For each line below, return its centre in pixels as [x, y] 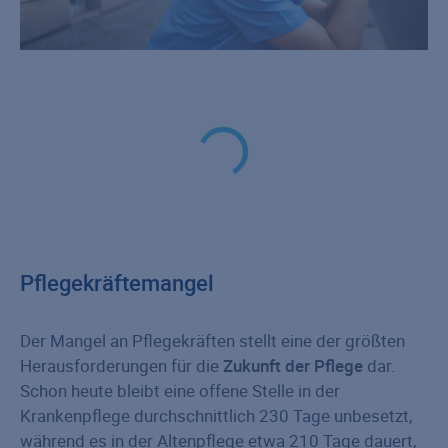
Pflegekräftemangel [117, 283]
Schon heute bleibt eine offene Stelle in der [180, 391]
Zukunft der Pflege [293, 366]
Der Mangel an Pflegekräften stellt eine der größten [212, 341]
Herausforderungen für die [121, 366]
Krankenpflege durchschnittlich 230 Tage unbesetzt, [216, 416]
